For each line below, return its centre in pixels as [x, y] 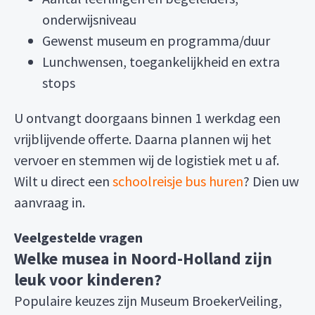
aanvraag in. [50, 202]
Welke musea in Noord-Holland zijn [143, 258]
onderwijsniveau [89, 19]
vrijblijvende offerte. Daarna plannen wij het [143, 139]
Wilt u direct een [63, 181]
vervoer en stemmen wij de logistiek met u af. [147, 160]
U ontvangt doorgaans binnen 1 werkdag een [147, 118]
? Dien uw [271, 181]
